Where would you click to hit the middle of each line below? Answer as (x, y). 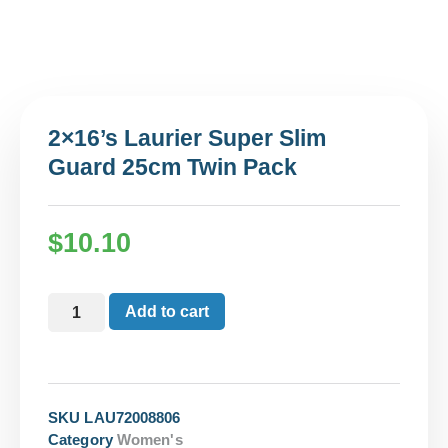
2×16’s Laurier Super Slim (187, 138)
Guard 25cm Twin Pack (172, 167)
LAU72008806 (132, 417)
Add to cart (166, 311)
